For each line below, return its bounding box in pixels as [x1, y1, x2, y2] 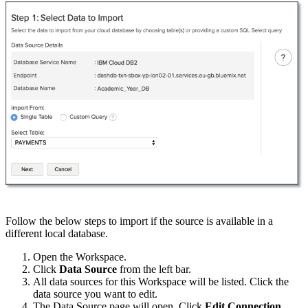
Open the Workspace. [33, 250, 126, 263]
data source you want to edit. [33, 287, 157, 300]
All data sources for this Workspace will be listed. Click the [33, 275, 289, 287]
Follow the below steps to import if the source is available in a [5, 214, 273, 227]
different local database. [5, 227, 108, 239]
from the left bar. [120, 263, 194, 275]
